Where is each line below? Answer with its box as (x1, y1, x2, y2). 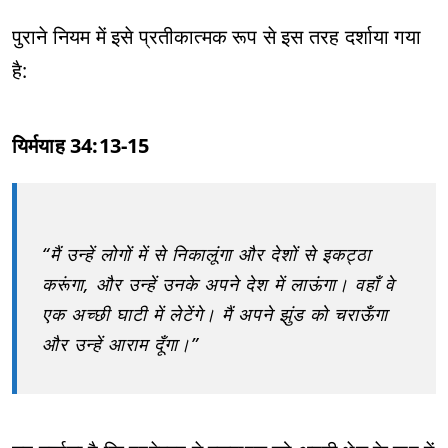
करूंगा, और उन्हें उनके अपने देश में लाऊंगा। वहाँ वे (42, 272, 395, 296)
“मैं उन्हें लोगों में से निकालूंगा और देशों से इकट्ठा (42, 242, 371, 266)
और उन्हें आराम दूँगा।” (42, 332, 199, 356)
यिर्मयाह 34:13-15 (12, 132, 150, 159)
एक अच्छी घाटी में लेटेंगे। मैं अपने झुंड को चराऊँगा (42, 302, 388, 326)
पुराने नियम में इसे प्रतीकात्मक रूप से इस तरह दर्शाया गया (12, 23, 421, 50)
